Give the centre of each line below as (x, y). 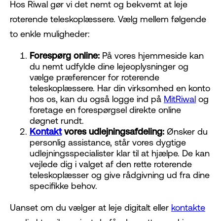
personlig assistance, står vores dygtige (108, 143)
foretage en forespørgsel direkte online (105, 110)
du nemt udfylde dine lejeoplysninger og (109, 67)
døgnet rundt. (57, 121)
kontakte (188, 208)
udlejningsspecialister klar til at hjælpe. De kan (120, 153)
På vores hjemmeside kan (152, 56)
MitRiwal (180, 99)
